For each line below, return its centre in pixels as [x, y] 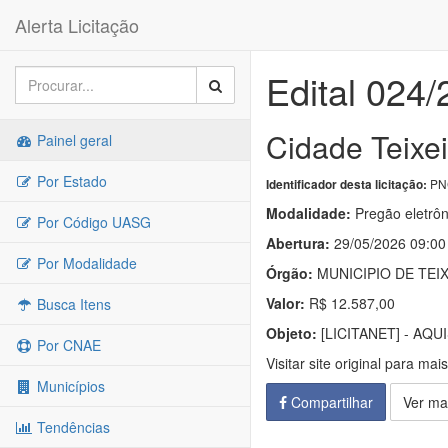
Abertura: [298, 243]
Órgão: [289, 273]
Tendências [71, 427]
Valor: [285, 303]
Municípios [69, 386]
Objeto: [291, 333]
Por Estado [70, 181]
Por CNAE [67, 345]
